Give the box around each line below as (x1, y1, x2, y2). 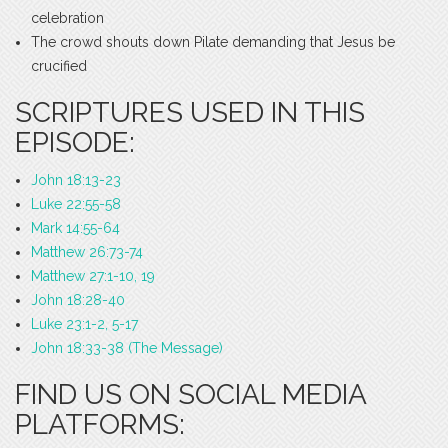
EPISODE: (15, 126, 135, 160)
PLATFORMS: (15, 408, 185, 442)
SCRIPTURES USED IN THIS (15, 96, 365, 130)
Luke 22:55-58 (31, 196, 121, 213)
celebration (31, 10, 104, 27)
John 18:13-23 (31, 172, 121, 189)
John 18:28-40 (31, 292, 125, 309)
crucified (31, 58, 87, 75)
